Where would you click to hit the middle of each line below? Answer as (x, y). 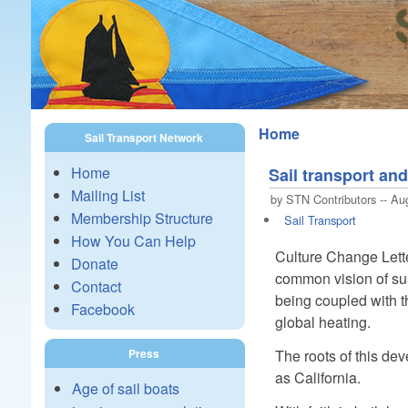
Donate (94, 264)
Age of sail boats (125, 388)
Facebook (102, 309)
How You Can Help (133, 241)
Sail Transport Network (143, 138)
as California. (317, 377)
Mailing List (107, 195)
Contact (96, 286)
